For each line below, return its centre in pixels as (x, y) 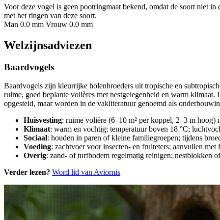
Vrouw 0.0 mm (69, 24)
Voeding (37, 147)
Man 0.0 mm (24, 24)
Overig (35, 156)
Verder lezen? (27, 172)
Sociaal (35, 138)
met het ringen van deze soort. (50, 15)
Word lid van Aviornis (86, 172)
